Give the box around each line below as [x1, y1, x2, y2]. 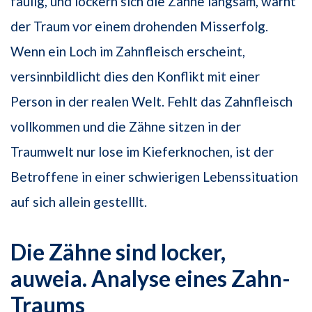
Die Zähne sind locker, [10, 237, 226, 265]
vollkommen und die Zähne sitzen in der [10, 118, 241, 134]
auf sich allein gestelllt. [10, 193, 147, 210]
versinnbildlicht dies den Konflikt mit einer [10, 68, 260, 84]
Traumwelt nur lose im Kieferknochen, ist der [10, 143, 274, 159]
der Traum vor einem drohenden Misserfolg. [10, 17, 268, 34]
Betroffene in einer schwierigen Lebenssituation [10, 168, 298, 185]
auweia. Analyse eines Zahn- [10, 264, 290, 292]
